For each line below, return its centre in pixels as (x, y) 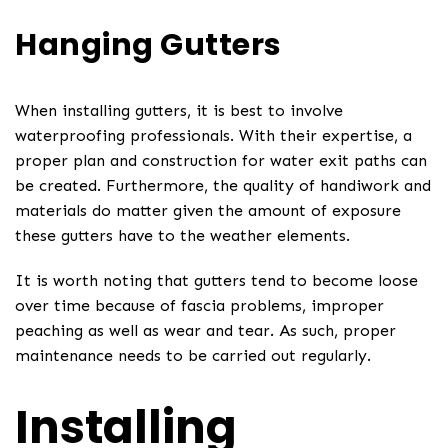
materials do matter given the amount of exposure (208, 210)
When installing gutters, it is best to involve (179, 110)
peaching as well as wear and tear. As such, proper (205, 331)
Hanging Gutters (148, 44)
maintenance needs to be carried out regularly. (193, 356)
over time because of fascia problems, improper (199, 306)
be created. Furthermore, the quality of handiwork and (223, 185)
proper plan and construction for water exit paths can (221, 160)
